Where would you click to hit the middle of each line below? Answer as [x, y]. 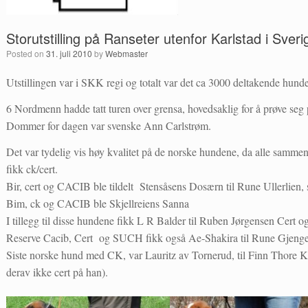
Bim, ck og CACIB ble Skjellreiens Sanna [98, 203]
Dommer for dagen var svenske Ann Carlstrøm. [109, 125]
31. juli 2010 [69, 53]
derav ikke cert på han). [57, 272]
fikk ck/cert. [32, 169]
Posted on [29, 53]
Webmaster [127, 53]
